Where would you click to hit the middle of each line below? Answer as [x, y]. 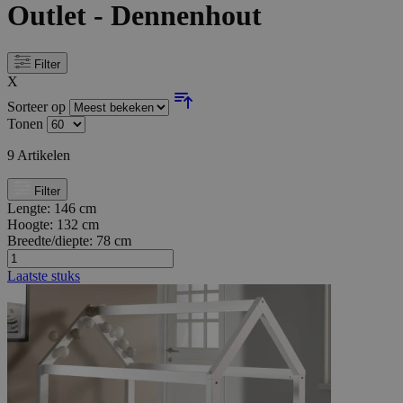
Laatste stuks [44, 275]
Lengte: [31, 208]
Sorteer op [38, 107]
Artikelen [42, 156]
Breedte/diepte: [52, 240]
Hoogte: [32, 224]
